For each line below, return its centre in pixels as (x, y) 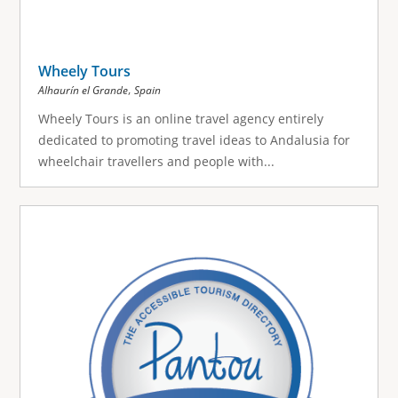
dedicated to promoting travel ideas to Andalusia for (194, 140)
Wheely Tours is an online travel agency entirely (180, 119)
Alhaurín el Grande (83, 91)
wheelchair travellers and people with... (156, 162)
